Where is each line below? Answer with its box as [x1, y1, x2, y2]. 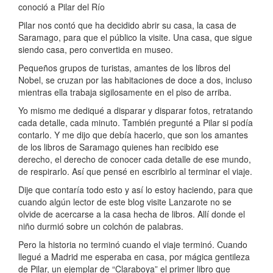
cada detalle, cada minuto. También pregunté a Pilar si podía [18, 116, 253, 129]
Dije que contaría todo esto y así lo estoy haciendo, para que [18, 183, 253, 196]
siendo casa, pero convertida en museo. [18, 43, 173, 56]
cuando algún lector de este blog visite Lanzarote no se [18, 196, 232, 208]
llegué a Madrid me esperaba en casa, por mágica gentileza [18, 250, 250, 263]
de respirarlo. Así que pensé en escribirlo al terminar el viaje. [18, 165, 252, 178]
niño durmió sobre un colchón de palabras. [18, 220, 183, 233]
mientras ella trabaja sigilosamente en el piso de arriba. [18, 86, 232, 99]
